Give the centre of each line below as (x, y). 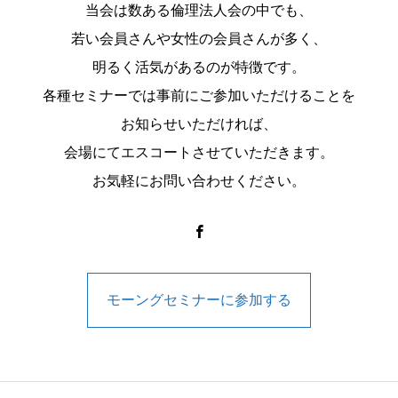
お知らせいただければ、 (199, 124)
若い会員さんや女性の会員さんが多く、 (199, 39)
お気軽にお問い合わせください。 (199, 181)
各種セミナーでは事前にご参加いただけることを (199, 96)
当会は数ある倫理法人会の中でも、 (199, 10)
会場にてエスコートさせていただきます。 (199, 152)
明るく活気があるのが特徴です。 (199, 67)
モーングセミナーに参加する (199, 300)
